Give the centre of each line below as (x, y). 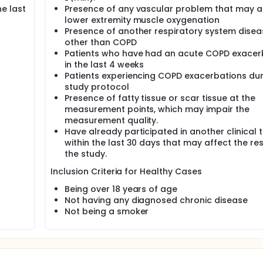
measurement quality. (112, 120)
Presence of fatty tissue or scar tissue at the (160, 98)
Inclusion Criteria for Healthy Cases (126, 171)
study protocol (97, 87)
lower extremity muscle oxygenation (142, 20)
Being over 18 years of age (121, 189)
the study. (86, 154)
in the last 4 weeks (104, 65)
